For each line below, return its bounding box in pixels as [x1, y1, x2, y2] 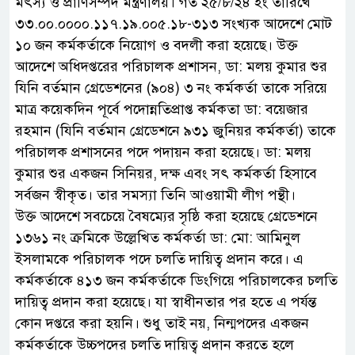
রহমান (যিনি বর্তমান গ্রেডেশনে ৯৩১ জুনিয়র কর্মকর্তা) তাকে [15, 122, 336, 140]
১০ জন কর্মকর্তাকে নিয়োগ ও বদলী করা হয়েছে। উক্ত [15, 36, 298, 55]
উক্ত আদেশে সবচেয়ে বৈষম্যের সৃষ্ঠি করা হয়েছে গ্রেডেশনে [15, 208, 318, 226]
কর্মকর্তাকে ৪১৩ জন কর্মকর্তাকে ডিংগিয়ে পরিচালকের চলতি [15, 272, 338, 290]
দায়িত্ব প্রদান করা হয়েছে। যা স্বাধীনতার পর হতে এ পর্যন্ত [15, 293, 316, 311]
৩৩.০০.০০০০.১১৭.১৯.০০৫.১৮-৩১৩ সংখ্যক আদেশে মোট [15, 15, 332, 33]
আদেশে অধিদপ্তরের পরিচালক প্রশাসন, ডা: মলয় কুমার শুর [15, 58, 327, 76]
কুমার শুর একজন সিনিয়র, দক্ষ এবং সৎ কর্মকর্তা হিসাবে [15, 165, 317, 183]
